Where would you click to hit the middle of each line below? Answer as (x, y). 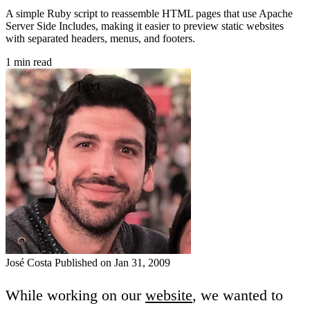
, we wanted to (238, 295)
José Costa (30, 262)
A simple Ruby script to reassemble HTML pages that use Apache (149, 13)
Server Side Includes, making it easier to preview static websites (145, 26)
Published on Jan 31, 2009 (112, 262)
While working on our (75, 295)
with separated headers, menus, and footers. (100, 38)
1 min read (29, 62)
